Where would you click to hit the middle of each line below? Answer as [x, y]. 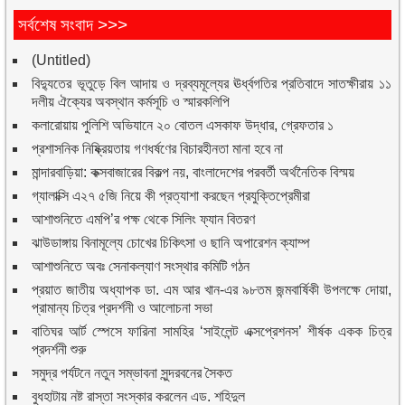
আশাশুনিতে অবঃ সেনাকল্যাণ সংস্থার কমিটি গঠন [141, 266]
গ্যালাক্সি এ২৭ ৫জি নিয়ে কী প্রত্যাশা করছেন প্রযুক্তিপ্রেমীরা [171, 195]
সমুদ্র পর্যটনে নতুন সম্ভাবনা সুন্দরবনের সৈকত [132, 372]
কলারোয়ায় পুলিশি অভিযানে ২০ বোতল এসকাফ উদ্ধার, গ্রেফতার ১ [183, 125]
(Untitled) [61, 60]
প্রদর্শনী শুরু [59, 349]
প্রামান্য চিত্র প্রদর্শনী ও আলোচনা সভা [122, 307]
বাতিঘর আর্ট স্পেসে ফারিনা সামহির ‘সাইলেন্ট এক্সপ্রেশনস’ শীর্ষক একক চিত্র [212, 331]
